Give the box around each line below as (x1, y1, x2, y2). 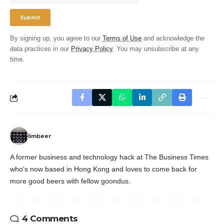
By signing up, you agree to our (10, 35, 102, 42)
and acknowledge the (141, 35, 204, 42)
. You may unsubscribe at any (112, 45, 199, 53)
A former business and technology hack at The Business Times (10, 153, 208, 161)
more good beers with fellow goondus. (10, 177, 130, 185)
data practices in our (10, 45, 71, 53)
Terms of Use (102, 35, 141, 42)
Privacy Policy (71, 45, 112, 53)
